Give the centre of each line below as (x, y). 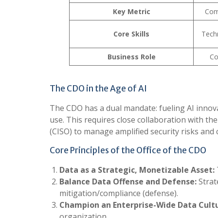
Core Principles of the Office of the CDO (128, 150)
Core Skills (131, 34)
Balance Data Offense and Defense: (128, 181)
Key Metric (131, 11)
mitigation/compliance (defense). (119, 193)
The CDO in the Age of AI (98, 88)
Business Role (131, 56)
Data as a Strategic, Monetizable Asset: (137, 170)
